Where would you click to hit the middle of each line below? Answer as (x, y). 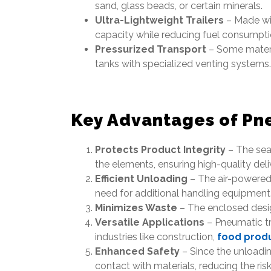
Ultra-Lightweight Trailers (159, 20)
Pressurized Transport (151, 49)
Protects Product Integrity (160, 150)
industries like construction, (156, 237)
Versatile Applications (150, 222)
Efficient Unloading (141, 179)
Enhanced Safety (137, 251)
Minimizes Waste (136, 208)
